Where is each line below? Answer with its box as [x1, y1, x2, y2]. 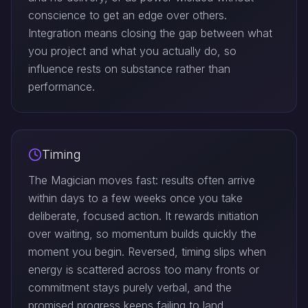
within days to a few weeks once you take [28, 191, 243, 205]
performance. [28, 80, 95, 93]
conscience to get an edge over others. [28, 8, 227, 22]
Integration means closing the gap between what [28, 26, 272, 40]
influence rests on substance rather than [28, 62, 230, 76]
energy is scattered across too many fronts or [28, 263, 259, 276]
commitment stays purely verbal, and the [28, 280, 232, 294]
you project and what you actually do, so [28, 44, 236, 58]
